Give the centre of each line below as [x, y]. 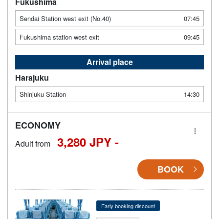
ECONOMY [38, 125]
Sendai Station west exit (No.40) [65, 18]
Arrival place [109, 62]
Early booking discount [128, 206]
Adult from [33, 143]
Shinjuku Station [43, 94]
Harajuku [32, 77]
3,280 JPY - [88, 142]
